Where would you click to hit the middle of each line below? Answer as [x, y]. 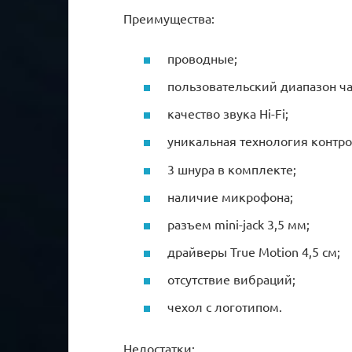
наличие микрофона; [230, 196]
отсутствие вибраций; [231, 279]
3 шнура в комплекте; [232, 169]
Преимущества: [169, 18]
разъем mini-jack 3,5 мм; [238, 224]
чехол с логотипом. [225, 307]
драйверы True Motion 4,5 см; [254, 252]
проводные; [202, 58]
